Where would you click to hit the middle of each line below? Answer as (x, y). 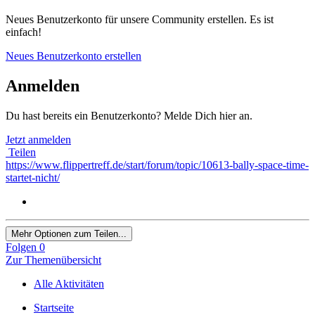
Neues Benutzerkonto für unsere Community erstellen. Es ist (140, 19)
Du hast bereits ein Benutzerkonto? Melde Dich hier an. (129, 115)
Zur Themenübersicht (53, 259)
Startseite (54, 307)
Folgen (21, 247)
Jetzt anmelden (38, 139)
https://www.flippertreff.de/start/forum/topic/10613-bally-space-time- (157, 165)
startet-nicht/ (33, 177)
